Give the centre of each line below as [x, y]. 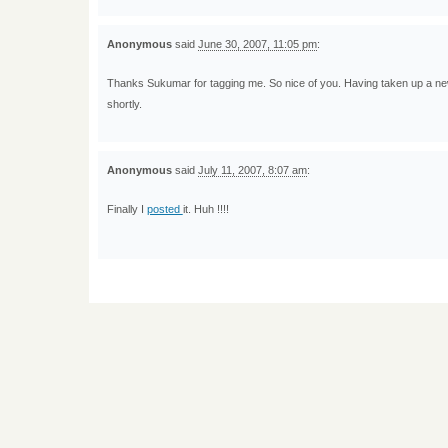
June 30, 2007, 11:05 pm [257, 43]
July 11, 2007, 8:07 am [252, 169]
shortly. [124, 103]
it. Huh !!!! [205, 208]
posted [164, 208]
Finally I [126, 208]
